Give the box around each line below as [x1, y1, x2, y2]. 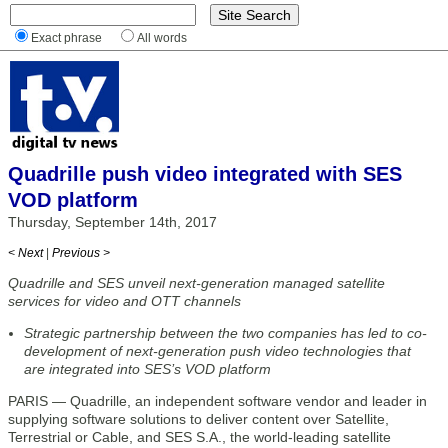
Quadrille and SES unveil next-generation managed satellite [8, 275, 385, 291]
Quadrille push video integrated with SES [8, 163, 402, 185]
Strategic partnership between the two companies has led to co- [24, 325, 427, 341]
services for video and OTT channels [8, 293, 241, 309]
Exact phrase [31, 31, 102, 44]
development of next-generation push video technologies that [24, 343, 411, 359]
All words [137, 31, 187, 44]
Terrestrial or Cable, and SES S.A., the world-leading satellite [8, 429, 391, 445]
